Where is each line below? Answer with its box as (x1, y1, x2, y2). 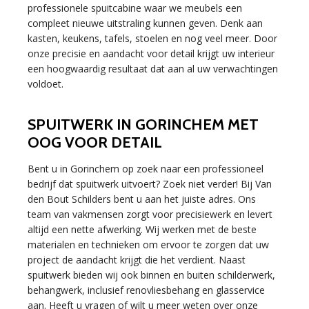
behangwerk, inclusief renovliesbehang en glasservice (28, 283, 265, 297)
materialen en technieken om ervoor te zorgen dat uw (28, 238, 269, 252)
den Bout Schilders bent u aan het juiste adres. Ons (28, 192, 256, 206)
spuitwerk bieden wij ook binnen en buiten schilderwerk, (28, 268, 275, 282)
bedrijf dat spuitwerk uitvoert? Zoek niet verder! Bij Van (28, 177, 272, 191)
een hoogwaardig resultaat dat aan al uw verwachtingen (28, 62, 278, 76)
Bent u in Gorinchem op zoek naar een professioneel (28, 162, 263, 176)
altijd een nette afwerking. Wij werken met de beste (28, 223, 257, 237)
